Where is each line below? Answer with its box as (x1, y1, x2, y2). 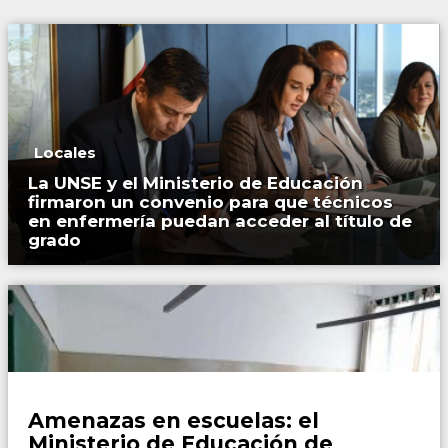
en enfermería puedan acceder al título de (28, 211, 412, 232)
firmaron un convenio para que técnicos (28, 192, 393, 213)
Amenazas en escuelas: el (28, 408, 319, 434)
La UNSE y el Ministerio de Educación (28, 173, 363, 194)
